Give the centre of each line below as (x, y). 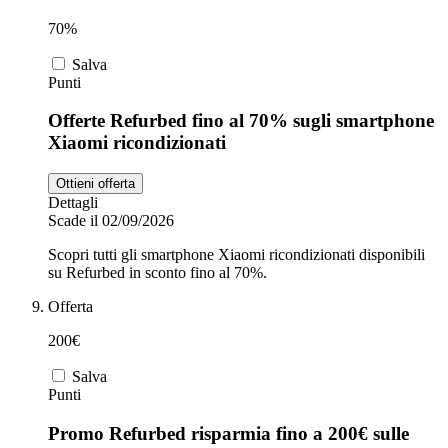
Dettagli (73, 203)
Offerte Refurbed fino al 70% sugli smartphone (241, 121)
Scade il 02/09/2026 (111, 221)
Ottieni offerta (95, 184)
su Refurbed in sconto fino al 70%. (157, 273)
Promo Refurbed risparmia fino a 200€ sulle (228, 433)
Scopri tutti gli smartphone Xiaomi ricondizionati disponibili (236, 255)
